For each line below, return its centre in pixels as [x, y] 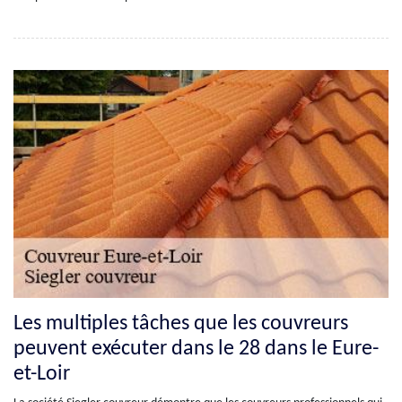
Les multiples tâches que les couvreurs [181, 323]
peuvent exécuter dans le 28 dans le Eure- [196, 349]
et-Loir [42, 374]
